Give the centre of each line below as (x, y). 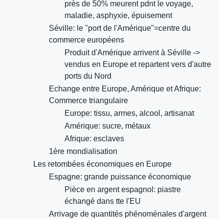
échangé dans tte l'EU (103, 201)
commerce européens (87, 40)
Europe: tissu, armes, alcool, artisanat (129, 113)
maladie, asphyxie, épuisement (118, 16)
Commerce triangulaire (88, 101)
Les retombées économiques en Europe (102, 164)
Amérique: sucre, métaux (108, 126)
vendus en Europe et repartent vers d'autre (138, 65)
